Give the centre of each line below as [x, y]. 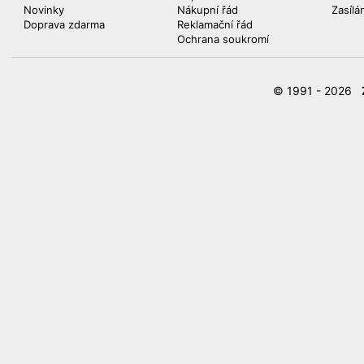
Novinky [44, 9]
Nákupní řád [208, 9]
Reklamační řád [215, 24]
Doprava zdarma [64, 24]
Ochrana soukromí [223, 39]
